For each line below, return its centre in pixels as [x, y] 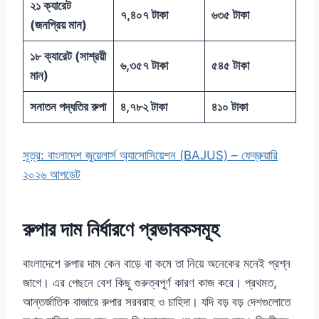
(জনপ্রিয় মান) [58, 25]
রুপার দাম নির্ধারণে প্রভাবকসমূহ [121, 230]
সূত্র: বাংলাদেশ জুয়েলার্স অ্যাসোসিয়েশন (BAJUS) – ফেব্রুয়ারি [150, 156]
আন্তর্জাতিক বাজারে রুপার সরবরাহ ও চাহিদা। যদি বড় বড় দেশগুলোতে [157, 302]
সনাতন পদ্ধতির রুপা [68, 107]
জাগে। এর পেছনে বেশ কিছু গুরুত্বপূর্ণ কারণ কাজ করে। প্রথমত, [150, 283]
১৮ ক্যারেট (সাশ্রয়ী [68, 57]
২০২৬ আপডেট [52, 175]
